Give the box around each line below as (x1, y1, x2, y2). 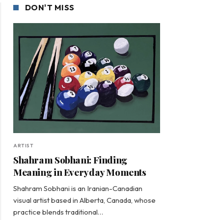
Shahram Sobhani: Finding (13, 153, 127, 166)
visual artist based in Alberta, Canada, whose (13, 195, 156, 205)
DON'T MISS (25, 2, 75, 12)
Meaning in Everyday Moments (13, 165, 146, 179)
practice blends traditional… (13, 207, 103, 217)
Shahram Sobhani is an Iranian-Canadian (13, 184, 142, 193)
